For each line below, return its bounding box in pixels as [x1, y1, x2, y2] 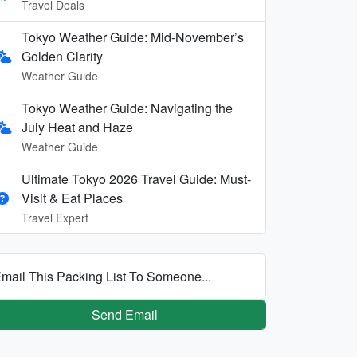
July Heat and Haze [22, 117, 133, 136]
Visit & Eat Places [22, 188, 123, 207]
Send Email [91, 304, 158, 324]
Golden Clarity [22, 46, 103, 65]
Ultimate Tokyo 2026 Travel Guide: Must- [22, 169, 251, 188]
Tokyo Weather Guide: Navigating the [22, 98, 233, 117]
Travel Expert [22, 209, 88, 226]
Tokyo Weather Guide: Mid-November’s [22, 27, 244, 46]
